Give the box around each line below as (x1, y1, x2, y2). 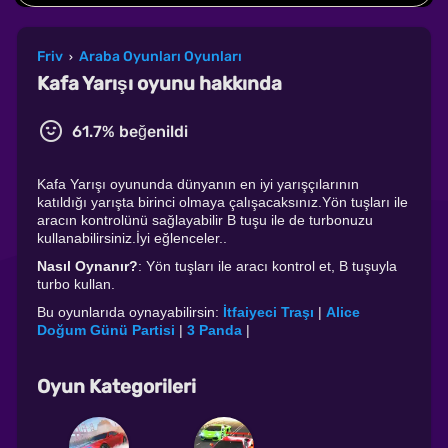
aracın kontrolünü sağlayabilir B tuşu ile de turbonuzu (37, 212, 373, 228)
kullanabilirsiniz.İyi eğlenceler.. (37, 230, 227, 246)
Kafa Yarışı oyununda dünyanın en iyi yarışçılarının (37, 176, 359, 192)
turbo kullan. (37, 276, 115, 292)
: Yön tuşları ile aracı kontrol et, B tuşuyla (138, 258, 397, 274)
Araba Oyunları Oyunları (79, 48, 242, 65)
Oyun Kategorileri (37, 375, 196, 398)
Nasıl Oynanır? (37, 258, 138, 274)
